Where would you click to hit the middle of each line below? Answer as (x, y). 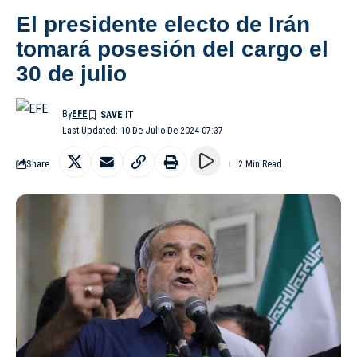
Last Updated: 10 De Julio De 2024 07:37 (143, 130)
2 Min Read (260, 164)
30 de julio (71, 73)
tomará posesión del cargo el (172, 49)
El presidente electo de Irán (163, 24)
